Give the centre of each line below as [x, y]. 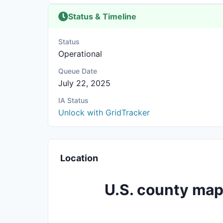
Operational [80, 54]
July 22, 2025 [84, 83]
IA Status [73, 100]
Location [79, 158]
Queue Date [78, 71]
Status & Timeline [102, 16]
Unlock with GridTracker [104, 112]
